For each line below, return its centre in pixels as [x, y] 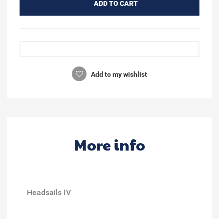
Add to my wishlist [118, 74]
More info [109, 144]
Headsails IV [49, 192]
